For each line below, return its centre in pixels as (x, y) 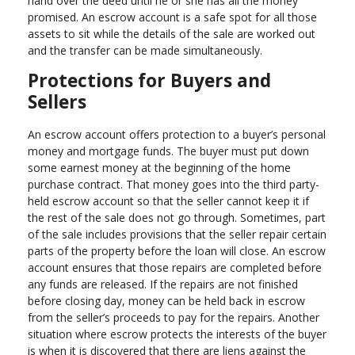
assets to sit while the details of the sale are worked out (172, 34)
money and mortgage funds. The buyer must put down (168, 151)
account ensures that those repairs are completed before (175, 267)
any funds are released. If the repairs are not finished (163, 284)
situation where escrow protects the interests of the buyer (177, 334)
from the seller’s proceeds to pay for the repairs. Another (174, 317)
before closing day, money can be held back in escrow (166, 300)
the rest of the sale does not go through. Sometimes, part (177, 217)
